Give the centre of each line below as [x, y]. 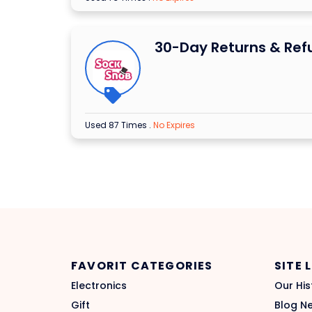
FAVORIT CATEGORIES [142, 266]
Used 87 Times [117, 125]
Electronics [99, 286]
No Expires [174, 125]
